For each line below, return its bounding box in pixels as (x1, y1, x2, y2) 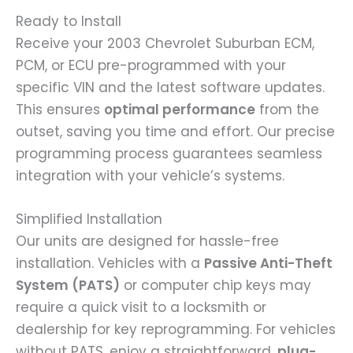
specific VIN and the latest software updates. (16, 78, 325, 98)
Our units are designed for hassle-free (16, 232, 279, 251)
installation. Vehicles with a (16, 254, 204, 273)
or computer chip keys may (120, 276, 311, 295)
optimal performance (104, 100, 255, 120)
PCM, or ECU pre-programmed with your (16, 56, 286, 76)
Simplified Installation (16, 210, 162, 229)
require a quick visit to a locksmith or (16, 298, 266, 318)
